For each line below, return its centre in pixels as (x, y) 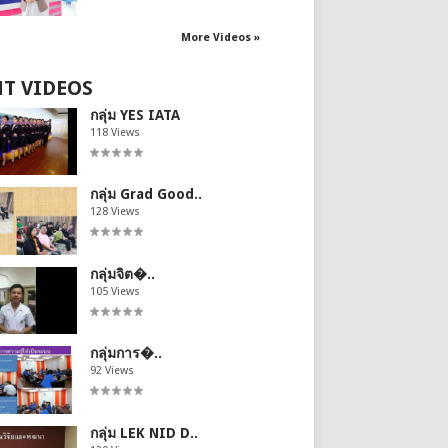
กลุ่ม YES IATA (134, 114)
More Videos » (220, 37)
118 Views (114, 132)
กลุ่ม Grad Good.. (145, 194)
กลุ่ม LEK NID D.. (143, 432)
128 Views (114, 211)
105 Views (114, 291)
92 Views (111, 370)
